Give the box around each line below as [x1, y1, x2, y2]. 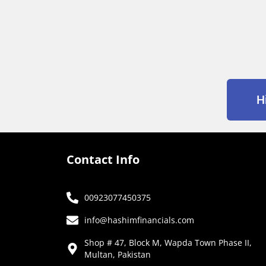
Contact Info [66, 151, 140, 167]
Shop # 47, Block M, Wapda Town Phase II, [84, 236, 252, 248]
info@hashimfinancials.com [84, 214, 194, 226]
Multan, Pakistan [84, 248, 151, 260]
